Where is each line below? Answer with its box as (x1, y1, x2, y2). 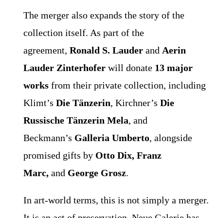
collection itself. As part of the (23, 27, 144, 38)
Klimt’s (23, 97, 56, 109)
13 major (155, 62, 193, 73)
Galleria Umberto (74, 132, 149, 144)
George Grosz (68, 167, 126, 179)
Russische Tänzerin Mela (23, 115, 128, 126)
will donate (106, 62, 155, 73)
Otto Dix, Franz (95, 150, 162, 161)
